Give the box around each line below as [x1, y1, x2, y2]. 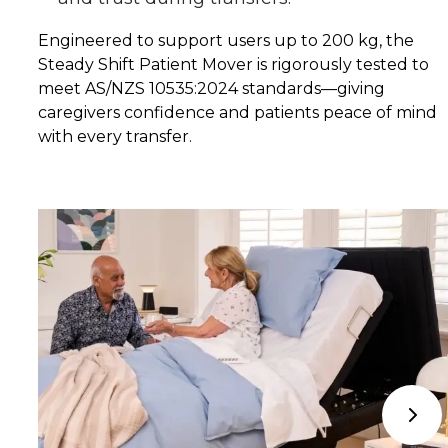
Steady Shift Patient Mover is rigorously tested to [38, 54, 429, 74]
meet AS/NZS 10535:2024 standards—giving [38, 78, 385, 98]
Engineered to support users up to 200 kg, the [38, 30, 414, 50]
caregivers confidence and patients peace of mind [38, 102, 437, 122]
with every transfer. [38, 126, 192, 146]
